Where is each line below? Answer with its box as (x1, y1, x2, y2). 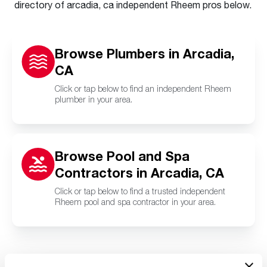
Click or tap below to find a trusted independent (55, 186, 225, 196)
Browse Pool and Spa (55, 148, 190, 164)
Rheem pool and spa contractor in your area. (55, 197, 216, 207)
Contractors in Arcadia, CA (55, 165, 224, 181)
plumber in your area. (55, 94, 132, 104)
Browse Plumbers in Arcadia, (55, 46, 234, 61)
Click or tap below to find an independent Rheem (55, 83, 231, 94)
